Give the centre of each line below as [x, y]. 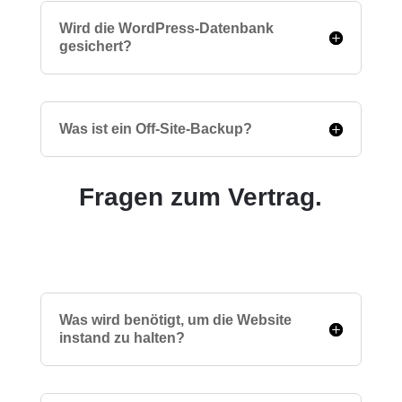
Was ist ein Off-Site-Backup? [155, 129]
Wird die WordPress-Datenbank [166, 28]
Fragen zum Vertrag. [201, 197]
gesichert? [95, 46]
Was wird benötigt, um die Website [175, 320]
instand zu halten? [122, 338]
